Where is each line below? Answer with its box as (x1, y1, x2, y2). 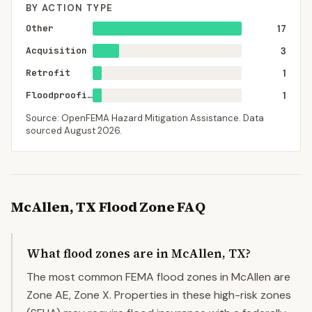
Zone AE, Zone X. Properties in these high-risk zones (26, 288, 291, 302)
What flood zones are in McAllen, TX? (26, 245, 251, 262)
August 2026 (64, 125, 120, 136)
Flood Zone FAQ (95, 197, 205, 217)
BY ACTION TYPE (26, 2, 114, 14)
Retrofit (26, 67, 70, 79)
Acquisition (26, 45, 87, 56)
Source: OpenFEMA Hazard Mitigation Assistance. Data (26, 112, 264, 124)
